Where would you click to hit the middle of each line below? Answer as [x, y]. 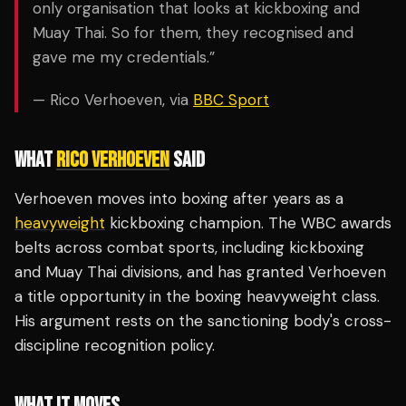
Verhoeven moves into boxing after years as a [179, 198]
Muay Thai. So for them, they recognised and [193, 33]
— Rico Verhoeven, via [113, 100]
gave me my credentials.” [124, 57]
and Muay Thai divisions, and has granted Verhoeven [200, 272]
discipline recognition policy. [115, 345]
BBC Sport [231, 100]
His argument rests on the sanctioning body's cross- [203, 321]
